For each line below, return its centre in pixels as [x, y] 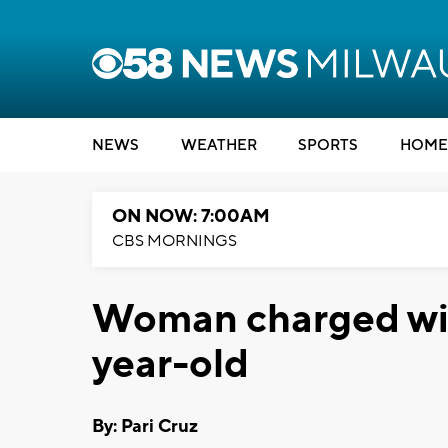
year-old [170, 364]
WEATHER [218, 145]
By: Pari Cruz [145, 426]
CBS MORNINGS [174, 241]
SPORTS [328, 145]
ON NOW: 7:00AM [191, 216]
